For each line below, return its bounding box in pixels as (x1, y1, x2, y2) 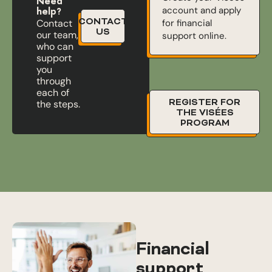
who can (36, 40, 73, 53)
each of (36, 86, 69, 99)
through (36, 75, 71, 87)
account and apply (162, 4, 242, 16)
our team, (36, 29, 78, 41)
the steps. (36, 98, 80, 110)
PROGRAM (180, 117, 229, 129)
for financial (162, 16, 212, 29)
